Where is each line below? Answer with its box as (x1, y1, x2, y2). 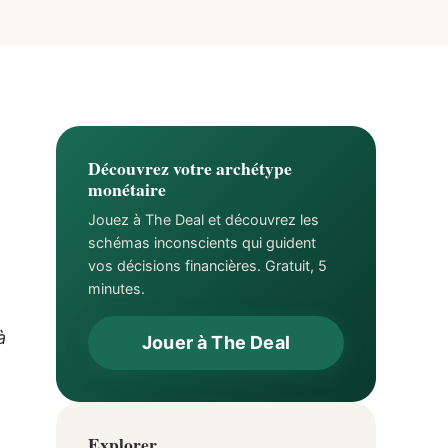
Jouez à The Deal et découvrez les (88, 211, 319, 228)
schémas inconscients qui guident (88, 234, 316, 251)
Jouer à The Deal (142, 332, 290, 353)
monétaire (88, 176, 166, 202)
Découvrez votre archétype (88, 155, 292, 181)
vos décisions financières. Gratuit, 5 (88, 257, 327, 274)
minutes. (88, 280, 145, 297)
